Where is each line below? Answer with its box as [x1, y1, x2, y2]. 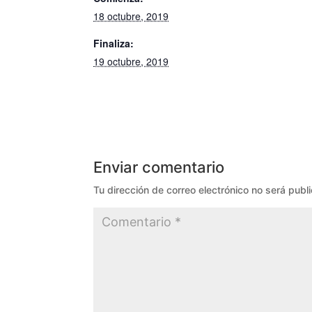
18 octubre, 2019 [93, 9, 169, 23]
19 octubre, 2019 [93, 54, 169, 68]
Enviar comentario [93, 158, 225, 176]
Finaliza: [93, 36, 134, 50]
